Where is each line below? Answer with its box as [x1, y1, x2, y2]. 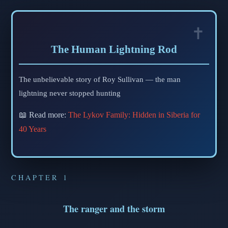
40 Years [19, 125, 46, 134]
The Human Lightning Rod [51, 43, 177, 55]
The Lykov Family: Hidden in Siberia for [68, 110, 200, 120]
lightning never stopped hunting [19, 89, 121, 98]
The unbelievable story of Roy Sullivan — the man [19, 75, 181, 84]
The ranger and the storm [63, 202, 165, 216]
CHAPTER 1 [11, 173, 69, 183]
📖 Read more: [19, 110, 68, 120]
